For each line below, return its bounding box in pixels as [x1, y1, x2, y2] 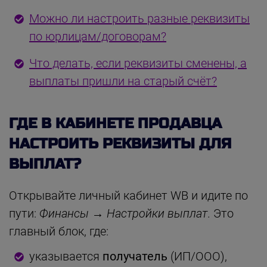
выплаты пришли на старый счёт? [29, 73, 217, 88]
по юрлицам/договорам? [29, 29, 166, 44]
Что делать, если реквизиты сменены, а [29, 55, 247, 70]
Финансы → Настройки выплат [39, 206, 207, 221]
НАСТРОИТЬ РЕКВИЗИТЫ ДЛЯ [9, 135, 231, 153]
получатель [103, 249, 167, 263]
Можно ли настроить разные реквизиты [29, 11, 250, 26]
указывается [29, 249, 103, 263]
